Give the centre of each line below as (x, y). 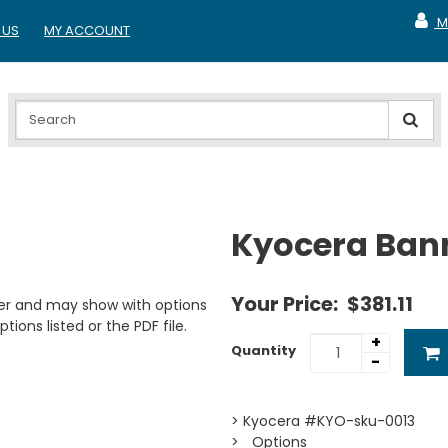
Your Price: (287, 304)
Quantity (264, 350)
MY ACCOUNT (87, 30)
